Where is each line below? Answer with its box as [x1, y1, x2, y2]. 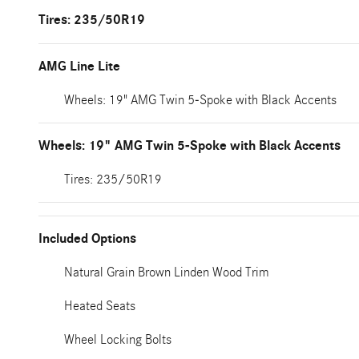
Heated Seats [64, 298, 135, 313]
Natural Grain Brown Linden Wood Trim [64, 264, 269, 280]
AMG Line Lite [38, 58, 120, 75]
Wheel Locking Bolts [64, 332, 171, 347]
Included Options [38, 231, 136, 247]
